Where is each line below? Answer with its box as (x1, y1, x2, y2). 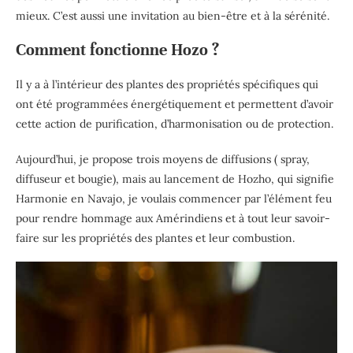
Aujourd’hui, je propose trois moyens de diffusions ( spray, (16, 151, 310, 166)
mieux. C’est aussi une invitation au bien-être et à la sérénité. (16, 8, 329, 23)
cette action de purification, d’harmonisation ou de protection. (16, 116, 333, 131)
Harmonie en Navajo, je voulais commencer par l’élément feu (16, 191, 332, 206)
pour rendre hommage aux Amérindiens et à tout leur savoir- (16, 210, 330, 225)
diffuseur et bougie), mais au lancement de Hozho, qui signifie (16, 171, 334, 186)
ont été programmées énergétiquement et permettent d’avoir (16, 96, 333, 111)
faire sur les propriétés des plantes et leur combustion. (16, 230, 295, 245)
